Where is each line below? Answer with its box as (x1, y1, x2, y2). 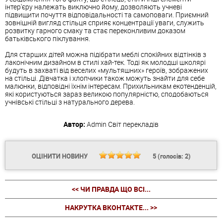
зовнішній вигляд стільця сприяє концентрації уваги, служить (5, 18, 204, 28)
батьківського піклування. (5, 34, 90, 44)
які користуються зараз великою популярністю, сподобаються (5, 89, 209, 99)
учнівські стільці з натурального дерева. (5, 97, 135, 107)
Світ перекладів (108, 119, 159, 129)
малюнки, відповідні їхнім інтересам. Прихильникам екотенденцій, (5, 81, 217, 91)
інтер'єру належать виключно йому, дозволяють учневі (5, 2, 182, 12)
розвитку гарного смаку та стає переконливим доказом (5, 26, 185, 36)
